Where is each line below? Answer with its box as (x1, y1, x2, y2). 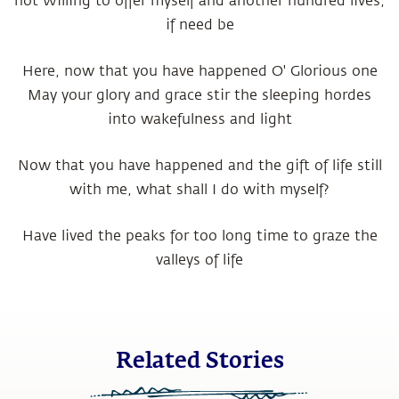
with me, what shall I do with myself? (69, 181, 330, 198)
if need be (165, 16, 234, 33)
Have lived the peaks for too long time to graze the (21, 227, 378, 244)
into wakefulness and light (107, 110, 292, 127)
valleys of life (156, 251, 243, 268)
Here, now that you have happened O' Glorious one (21, 62, 378, 79)
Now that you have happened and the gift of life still (17, 157, 382, 174)
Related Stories (115, 350, 284, 372)
